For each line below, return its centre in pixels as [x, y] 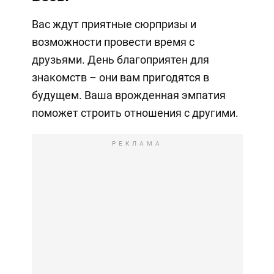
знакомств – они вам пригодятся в [120, 78]
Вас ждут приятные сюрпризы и [114, 24]
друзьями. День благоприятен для [120, 60]
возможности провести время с [113, 42]
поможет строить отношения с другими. [135, 113]
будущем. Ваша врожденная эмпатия [128, 95]
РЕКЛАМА [137, 144]
